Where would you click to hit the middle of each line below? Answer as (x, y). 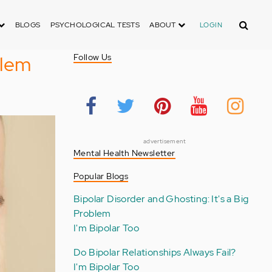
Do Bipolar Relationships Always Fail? (155, 252)
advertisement (165, 141)
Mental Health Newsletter (124, 153)
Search (247, 21)
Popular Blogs (101, 176)
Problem (92, 213)
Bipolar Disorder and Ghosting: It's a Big (161, 199)
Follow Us (92, 57)
